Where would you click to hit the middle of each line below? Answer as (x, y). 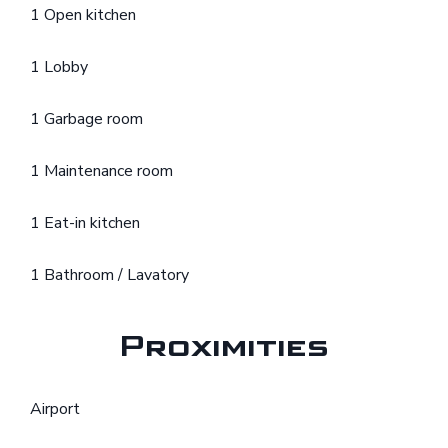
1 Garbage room (86, 119)
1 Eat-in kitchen (85, 223)
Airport (55, 409)
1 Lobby (59, 67)
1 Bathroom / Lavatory (109, 275)
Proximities (224, 347)
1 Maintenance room (101, 171)
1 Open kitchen (83, 15)
